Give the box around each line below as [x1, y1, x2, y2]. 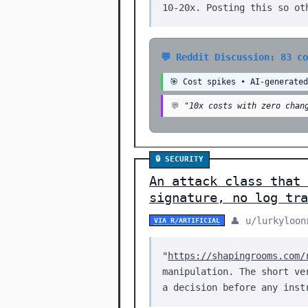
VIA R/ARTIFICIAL [154, 217, 220, 224]
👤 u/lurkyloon [230, 214, 306, 226]
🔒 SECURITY [155, 155, 203, 164]
